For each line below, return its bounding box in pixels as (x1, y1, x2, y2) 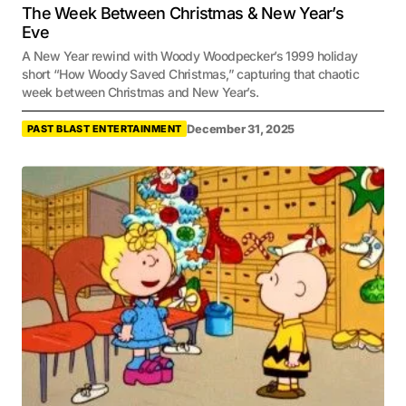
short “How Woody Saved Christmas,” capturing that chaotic (22, 66, 360, 82)
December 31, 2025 (187, 121, 295, 136)
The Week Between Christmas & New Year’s (22, 4, 343, 24)
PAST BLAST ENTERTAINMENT (27, 122, 182, 136)
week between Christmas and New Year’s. (22, 84, 259, 101)
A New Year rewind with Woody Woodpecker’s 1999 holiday (22, 48, 358, 64)
